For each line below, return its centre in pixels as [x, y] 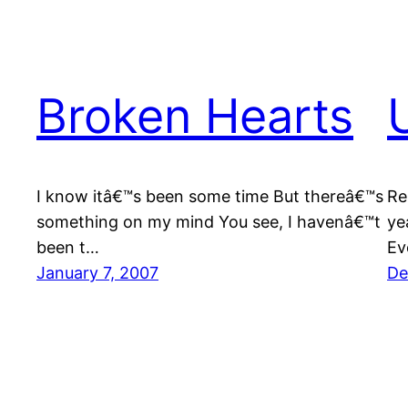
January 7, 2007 [97, 273]
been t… [68, 248]
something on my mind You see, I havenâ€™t [209, 222]
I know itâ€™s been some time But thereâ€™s [210, 197]
